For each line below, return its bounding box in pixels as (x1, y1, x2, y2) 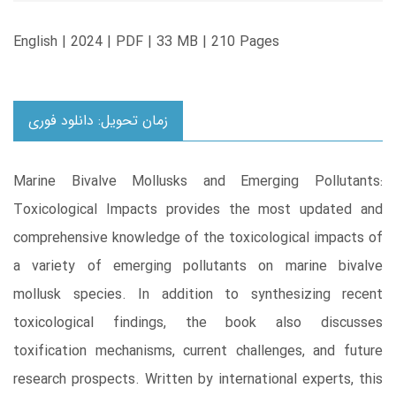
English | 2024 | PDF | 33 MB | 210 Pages (13, 31, 279, 54)
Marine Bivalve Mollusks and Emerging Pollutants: (13, 171, 383, 194)
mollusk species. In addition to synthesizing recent (13, 284, 383, 307)
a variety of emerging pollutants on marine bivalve (13, 255, 383, 278)
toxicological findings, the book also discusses (13, 312, 383, 335)
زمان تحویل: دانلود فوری (28, 110, 168, 133)
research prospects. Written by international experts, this (13, 369, 383, 392)
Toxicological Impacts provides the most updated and (13, 199, 383, 222)
